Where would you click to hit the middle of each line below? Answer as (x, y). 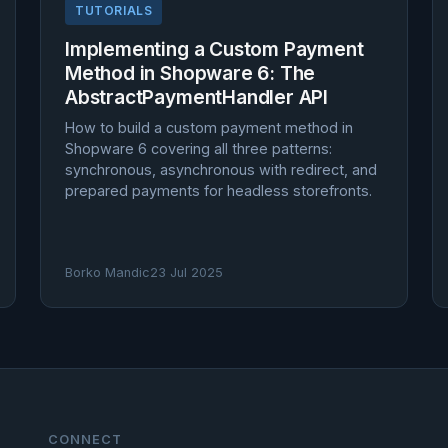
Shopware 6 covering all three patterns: (198, 148)
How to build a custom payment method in (209, 127)
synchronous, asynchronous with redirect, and (221, 169)
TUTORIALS (114, 10)
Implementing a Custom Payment (214, 49)
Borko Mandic (107, 272)
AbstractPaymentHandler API (197, 97)
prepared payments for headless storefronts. (218, 190)
